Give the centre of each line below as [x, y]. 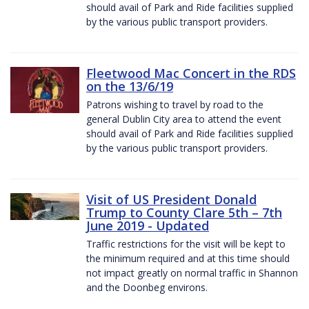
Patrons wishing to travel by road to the [175, 104]
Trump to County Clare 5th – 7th [184, 212]
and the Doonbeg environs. [147, 287]
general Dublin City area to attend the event [184, 119]
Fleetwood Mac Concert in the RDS [191, 73]
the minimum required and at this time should [188, 258]
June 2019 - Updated [148, 225]
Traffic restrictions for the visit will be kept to [186, 243]
